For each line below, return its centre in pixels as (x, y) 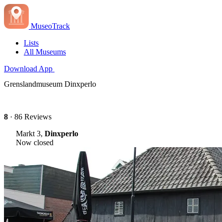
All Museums (45, 52)
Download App (28, 69)
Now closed (35, 142)
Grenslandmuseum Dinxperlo (50, 84)
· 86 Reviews (30, 116)
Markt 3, (30, 133)
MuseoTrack (50, 26)
